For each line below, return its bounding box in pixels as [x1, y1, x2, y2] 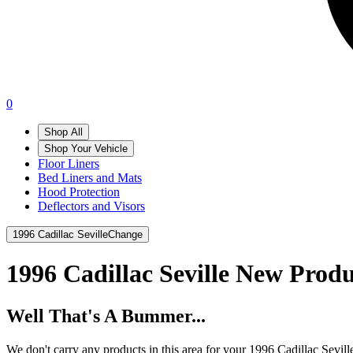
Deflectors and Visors [38, 199, 145, 213]
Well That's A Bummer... [6, 305, 206, 326]
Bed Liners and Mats [38, 171, 142, 184]
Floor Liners [38, 157, 99, 170]
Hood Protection [38, 185, 120, 199]
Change [108, 229, 143, 240]
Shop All [44, 126, 83, 138]
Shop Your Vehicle [44, 143, 128, 154]
